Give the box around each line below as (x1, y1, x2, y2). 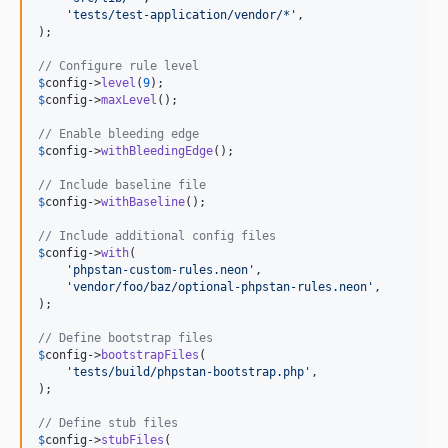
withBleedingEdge (101, 143, 213, 158)
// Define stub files (38, 415, 178, 430)
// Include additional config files (38, 228, 276, 243)
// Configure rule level (38, 58, 199, 73)
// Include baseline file (38, 177, 206, 192)
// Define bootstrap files (38, 330, 213, 345)
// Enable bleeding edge (38, 126, 199, 141)
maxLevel (101, 92, 157, 107)
